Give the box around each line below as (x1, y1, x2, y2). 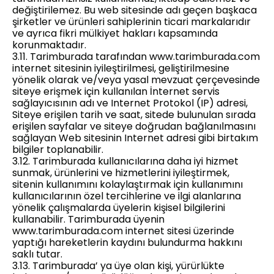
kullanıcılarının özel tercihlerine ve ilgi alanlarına (12, 189, 241, 203)
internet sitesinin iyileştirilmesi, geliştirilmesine (12, 61, 229, 75)
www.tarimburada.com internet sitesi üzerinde (12, 224, 234, 238)
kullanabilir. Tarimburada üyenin (12, 212, 165, 226)
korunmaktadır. (12, 38, 86, 52)
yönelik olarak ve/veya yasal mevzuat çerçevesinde (12, 73, 260, 87)
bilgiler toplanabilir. (12, 143, 103, 157)
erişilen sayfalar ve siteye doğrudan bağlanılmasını (12, 119, 256, 133)
